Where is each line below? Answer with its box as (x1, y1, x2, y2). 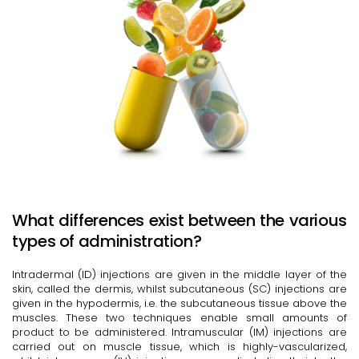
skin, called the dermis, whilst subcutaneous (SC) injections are (12, 281, 347, 297)
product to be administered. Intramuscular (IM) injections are (12, 325, 347, 341)
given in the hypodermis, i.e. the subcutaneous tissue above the (12, 296, 347, 312)
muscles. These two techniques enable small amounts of (12, 310, 347, 326)
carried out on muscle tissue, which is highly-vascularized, (12, 339, 347, 355)
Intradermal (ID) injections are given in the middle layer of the (12, 267, 347, 283)
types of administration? (12, 230, 202, 253)
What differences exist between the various (12, 209, 347, 232)
